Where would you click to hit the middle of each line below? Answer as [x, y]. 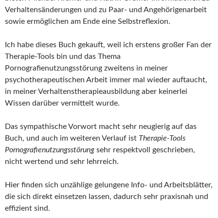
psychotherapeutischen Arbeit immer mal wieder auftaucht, [106, 80]
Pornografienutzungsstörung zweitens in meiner [86, 68]
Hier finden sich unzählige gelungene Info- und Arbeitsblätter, [109, 185]
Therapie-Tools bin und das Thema [63, 57]
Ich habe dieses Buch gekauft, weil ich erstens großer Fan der [108, 45]
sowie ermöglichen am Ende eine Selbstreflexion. [88, 22]
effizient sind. [27, 209]
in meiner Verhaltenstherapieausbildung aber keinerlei [96, 92]
